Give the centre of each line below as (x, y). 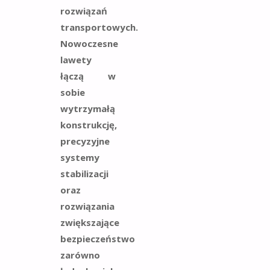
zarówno (80, 255)
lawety (76, 59)
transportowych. (99, 27)
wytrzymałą (88, 108)
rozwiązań (84, 11)
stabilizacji (84, 173)
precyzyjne (85, 141)
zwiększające (90, 222)
